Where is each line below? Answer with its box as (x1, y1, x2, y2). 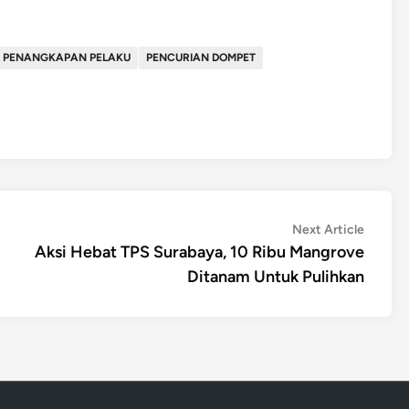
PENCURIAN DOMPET (146, 51, 256, 64)
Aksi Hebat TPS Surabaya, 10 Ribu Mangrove (35, 242, 364, 262)
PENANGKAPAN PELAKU (3, 51, 131, 64)
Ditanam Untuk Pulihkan (187, 267, 364, 287)
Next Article (292, 222, 364, 237)
